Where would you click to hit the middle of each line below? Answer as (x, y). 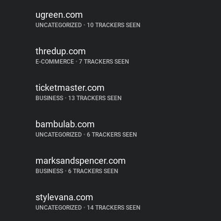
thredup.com (61, 51)
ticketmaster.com (70, 88)
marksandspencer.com (81, 161)
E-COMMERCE (55, 62)
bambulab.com (65, 124)
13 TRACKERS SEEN (94, 98)
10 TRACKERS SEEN (113, 25)
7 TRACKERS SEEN (103, 62)
